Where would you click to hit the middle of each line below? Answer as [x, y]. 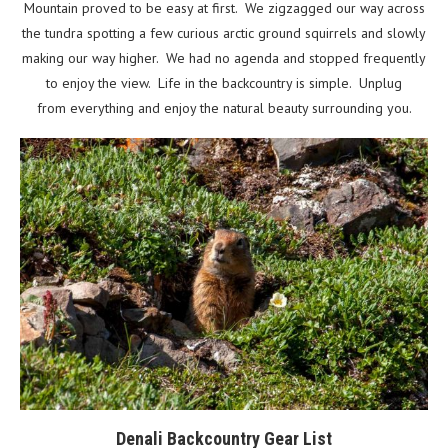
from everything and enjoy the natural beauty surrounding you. [224, 108]
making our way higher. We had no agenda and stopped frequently [224, 58]
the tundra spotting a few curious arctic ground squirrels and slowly [224, 33]
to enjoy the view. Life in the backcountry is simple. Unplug [224, 83]
